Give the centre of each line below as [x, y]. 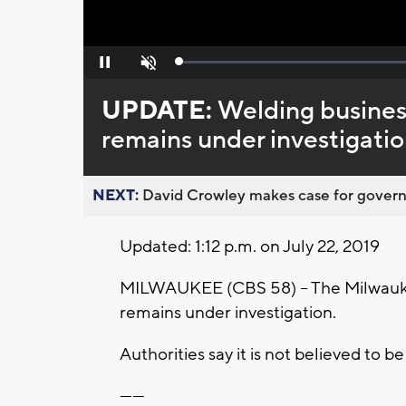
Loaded [198, 66]
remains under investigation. [228, 313]
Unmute [146, 68]
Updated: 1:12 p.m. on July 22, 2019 [250, 247]
